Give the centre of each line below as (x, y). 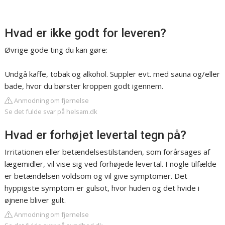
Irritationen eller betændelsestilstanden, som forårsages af (107, 152)
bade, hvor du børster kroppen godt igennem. (84, 86)
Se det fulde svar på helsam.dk (51, 112)
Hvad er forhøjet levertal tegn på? (96, 135)
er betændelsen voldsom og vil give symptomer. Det (96, 176)
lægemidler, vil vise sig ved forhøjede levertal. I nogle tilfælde (111, 164)
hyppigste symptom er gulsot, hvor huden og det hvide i (102, 188)
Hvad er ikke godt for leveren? (86, 33)
